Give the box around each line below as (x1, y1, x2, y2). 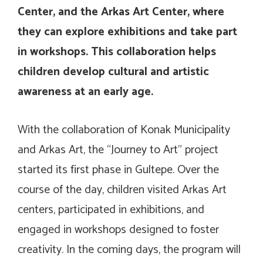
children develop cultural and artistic (18, 62, 209, 82)
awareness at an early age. (18, 82, 153, 102)
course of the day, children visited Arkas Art (18, 180, 227, 200)
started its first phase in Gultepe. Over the (18, 160, 219, 180)
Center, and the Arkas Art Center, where (18, 2, 224, 22)
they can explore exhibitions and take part (18, 22, 237, 42)
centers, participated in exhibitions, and (18, 200, 204, 220)
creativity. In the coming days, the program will (18, 240, 241, 260)
